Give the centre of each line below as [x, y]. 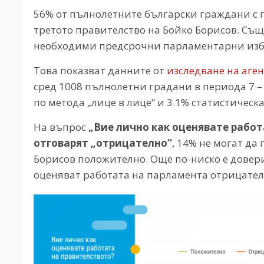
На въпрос [61, 127]
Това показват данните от [100, 71]
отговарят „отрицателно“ [103, 143]
